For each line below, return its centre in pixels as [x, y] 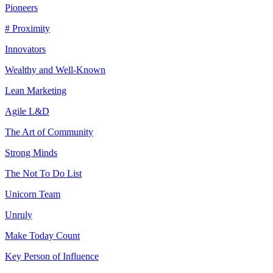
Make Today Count [42, 235]
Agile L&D [27, 111]
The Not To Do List [43, 173]
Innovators [25, 49]
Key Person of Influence [52, 256]
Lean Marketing [36, 90]
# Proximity [27, 28]
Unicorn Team [33, 194]
